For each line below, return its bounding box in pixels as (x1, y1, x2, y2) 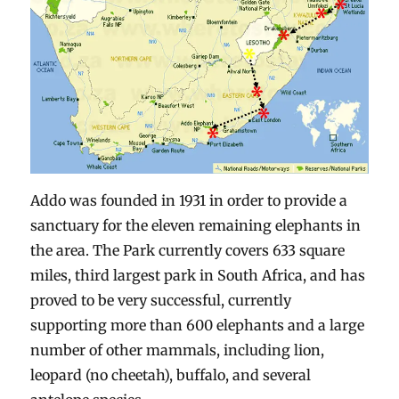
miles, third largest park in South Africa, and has (30, 266, 366, 285)
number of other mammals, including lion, (30, 341, 325, 360)
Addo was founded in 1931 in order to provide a (30, 191, 348, 210)
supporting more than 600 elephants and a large (30, 316, 365, 335)
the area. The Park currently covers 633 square (30, 241, 346, 260)
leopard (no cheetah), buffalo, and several (30, 366, 312, 385)
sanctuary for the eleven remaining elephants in (30, 216, 362, 235)
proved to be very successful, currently (30, 291, 292, 310)
